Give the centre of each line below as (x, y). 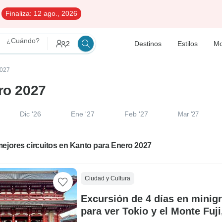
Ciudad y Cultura (107, 178)
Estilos (188, 44)
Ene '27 (83, 114)
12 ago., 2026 (55, 13)
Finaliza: (19, 13)
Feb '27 (136, 114)
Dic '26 (31, 114)
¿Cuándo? (23, 41)
